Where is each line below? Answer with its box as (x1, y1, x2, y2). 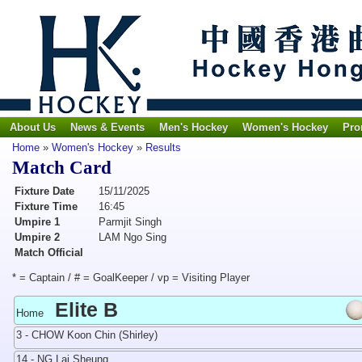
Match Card (12, 158, 112, 178)
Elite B (55, 298, 118, 321)
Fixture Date (15, 185, 74, 197)
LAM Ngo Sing (99, 231, 166, 243)
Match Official (15, 246, 83, 259)
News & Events (70, 121, 145, 133)
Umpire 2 (15, 231, 60, 243)
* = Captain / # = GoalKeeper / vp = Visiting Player (12, 271, 250, 284)
